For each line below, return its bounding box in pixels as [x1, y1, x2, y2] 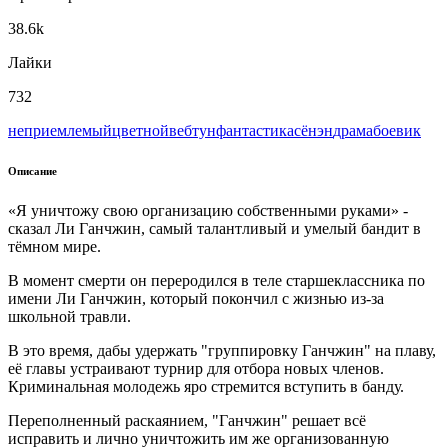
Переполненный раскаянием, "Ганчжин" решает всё [8, 411, 366, 429]
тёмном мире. [8, 237, 101, 255]
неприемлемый [8, 121, 112, 139]
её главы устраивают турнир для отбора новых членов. [8, 359, 384, 377]
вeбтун [169, 121, 216, 139]
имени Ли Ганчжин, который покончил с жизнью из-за [8, 289, 384, 307]
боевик [373, 121, 421, 139]
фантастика [216, 121, 294, 139]
